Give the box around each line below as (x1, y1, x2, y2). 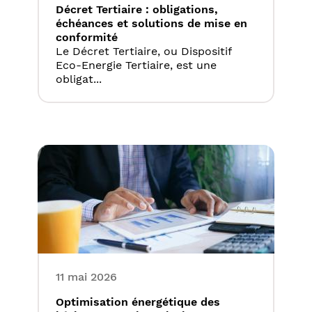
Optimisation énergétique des (56, 295, 220, 309)
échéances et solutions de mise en (56, 17, 247, 31)
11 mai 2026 (56, 270, 117, 284)
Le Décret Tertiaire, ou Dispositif (56, 45, 231, 58)
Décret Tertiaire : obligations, (56, 3, 218, 17)
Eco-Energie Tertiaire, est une (56, 58, 217, 72)
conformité (56, 31, 118, 45)
